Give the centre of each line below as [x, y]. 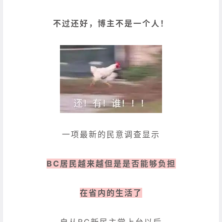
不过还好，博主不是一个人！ [111, 24]
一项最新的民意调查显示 [111, 134]
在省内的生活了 [111, 193]
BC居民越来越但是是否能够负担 [111, 163]
